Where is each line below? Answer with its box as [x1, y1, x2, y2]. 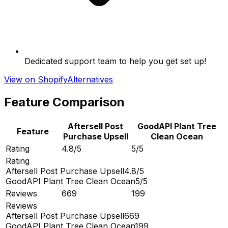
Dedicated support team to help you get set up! [24, 55, 206, 66]
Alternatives [67, 74, 113, 84]
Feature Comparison [4, 94, 125, 109]
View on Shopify [4, 74, 67, 84]
